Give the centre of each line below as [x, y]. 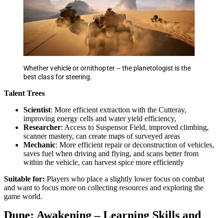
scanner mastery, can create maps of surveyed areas [102, 136]
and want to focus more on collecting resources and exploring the [104, 187]
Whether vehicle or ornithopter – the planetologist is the [107, 68]
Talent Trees [24, 93]
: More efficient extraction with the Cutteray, [118, 109]
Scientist [37, 109]
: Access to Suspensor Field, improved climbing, [135, 127]
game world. [23, 196]
